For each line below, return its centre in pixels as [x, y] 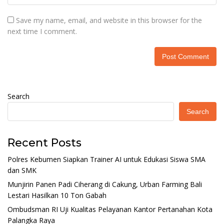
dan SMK [22, 170]
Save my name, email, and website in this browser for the [109, 20]
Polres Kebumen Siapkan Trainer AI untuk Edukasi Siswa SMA [106, 159]
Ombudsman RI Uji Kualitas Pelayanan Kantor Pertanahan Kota [110, 209]
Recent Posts [44, 142]
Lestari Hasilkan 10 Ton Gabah [57, 195]
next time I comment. [42, 31]
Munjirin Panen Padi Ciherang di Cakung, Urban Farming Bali [105, 184]
